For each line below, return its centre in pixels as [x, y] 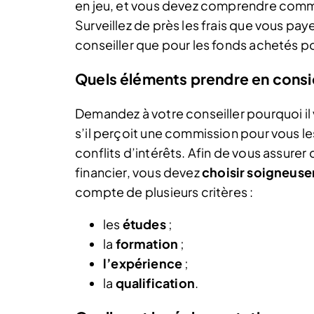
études [144, 224]
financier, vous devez [138, 172]
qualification [155, 283]
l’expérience [143, 264]
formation [147, 244]
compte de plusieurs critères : [164, 192]
